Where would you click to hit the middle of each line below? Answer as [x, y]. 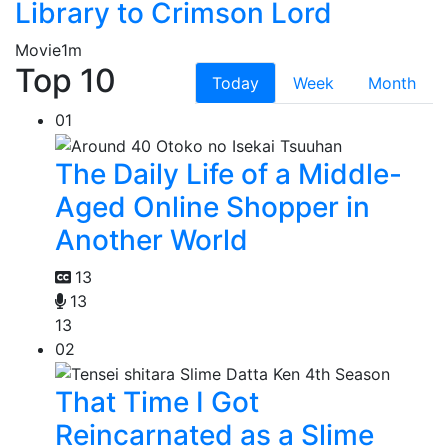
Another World [151, 239]
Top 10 [65, 80]
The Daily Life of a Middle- [228, 173]
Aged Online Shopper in [212, 206]
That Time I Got [157, 402]
